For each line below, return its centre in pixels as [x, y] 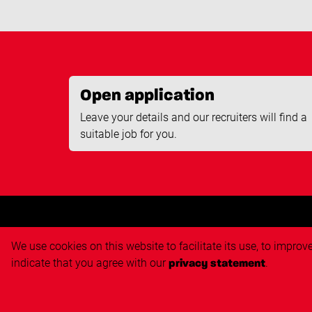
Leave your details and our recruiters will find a [194, 117]
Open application [147, 95]
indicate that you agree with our [90, 263]
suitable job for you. [128, 134]
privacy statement [217, 264]
